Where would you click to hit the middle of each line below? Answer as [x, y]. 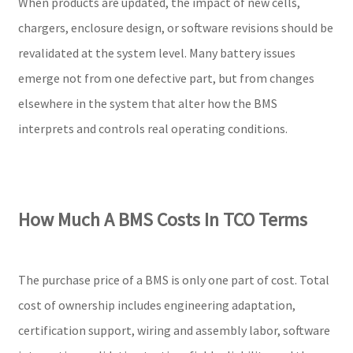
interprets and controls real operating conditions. [152, 128]
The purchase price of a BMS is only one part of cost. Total [173, 279]
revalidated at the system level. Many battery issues [156, 52]
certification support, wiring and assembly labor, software [174, 330]
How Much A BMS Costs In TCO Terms [162, 219]
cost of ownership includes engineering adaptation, [156, 305]
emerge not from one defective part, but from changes [166, 78]
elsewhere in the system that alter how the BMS [147, 103]
